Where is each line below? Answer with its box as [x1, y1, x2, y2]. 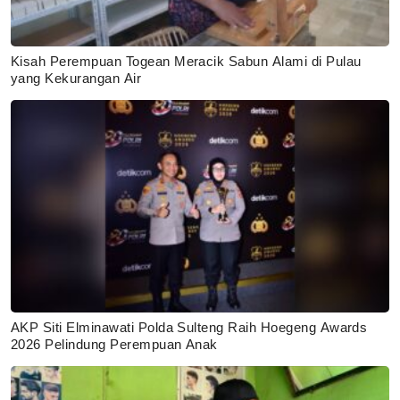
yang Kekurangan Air [11, 71, 142, 87]
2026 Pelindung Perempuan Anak [11, 336, 218, 352]
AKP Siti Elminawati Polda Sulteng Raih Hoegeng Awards [11, 319, 368, 335]
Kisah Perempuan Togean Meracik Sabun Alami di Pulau [11, 54, 362, 70]
